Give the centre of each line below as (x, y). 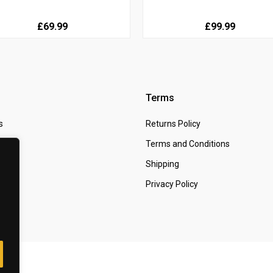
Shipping (162, 164)
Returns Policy (173, 123)
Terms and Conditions (188, 144)
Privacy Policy (172, 184)
